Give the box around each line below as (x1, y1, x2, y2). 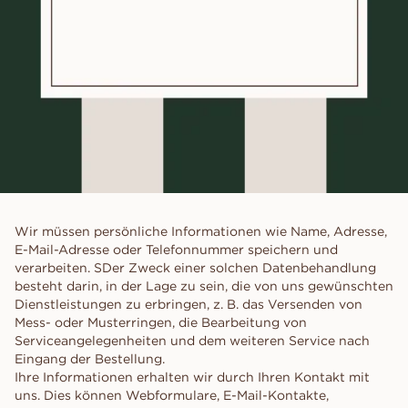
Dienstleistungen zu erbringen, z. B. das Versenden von (15, 296, 362, 313)
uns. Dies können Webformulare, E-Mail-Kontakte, (15, 387, 329, 404)
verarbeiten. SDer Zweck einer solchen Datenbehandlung (15, 260, 376, 277)
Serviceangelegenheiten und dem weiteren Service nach (15, 332, 370, 350)
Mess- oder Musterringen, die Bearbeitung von (15, 314, 307, 331)
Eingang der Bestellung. (15, 351, 165, 368)
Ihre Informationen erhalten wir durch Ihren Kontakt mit (15, 369, 370, 386)
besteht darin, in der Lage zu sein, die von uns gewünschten (15, 278, 393, 295)
